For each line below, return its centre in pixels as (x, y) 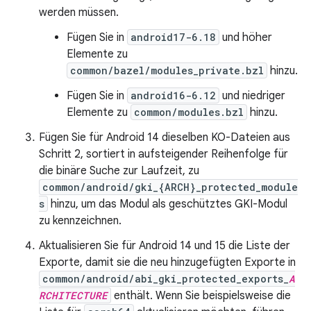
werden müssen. (79, 12)
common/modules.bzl (189, 112)
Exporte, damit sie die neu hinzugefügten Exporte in (167, 262)
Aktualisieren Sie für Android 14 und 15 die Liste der (165, 246)
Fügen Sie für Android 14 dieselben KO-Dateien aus (165, 137)
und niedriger (252, 96)
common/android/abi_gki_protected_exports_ (166, 279)
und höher (246, 37)
